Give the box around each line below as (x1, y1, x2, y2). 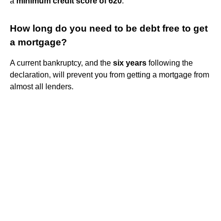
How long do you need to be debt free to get (10, 23, 208, 34)
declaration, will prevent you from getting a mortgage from (10, 70, 209, 79)
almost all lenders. (10, 82, 74, 91)
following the (147, 58, 193, 67)
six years (113, 58, 147, 67)
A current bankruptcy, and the (10, 58, 113, 67)
